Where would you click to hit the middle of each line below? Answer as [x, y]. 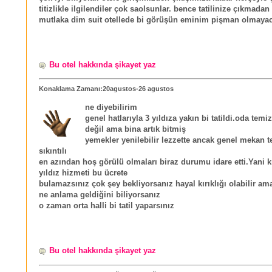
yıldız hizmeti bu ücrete [83, 173]
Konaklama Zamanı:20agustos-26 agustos [106, 88]
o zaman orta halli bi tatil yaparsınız [107, 206]
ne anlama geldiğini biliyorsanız [100, 195]
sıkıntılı [53, 151]
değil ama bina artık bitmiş [135, 129]
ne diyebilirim [111, 107]
